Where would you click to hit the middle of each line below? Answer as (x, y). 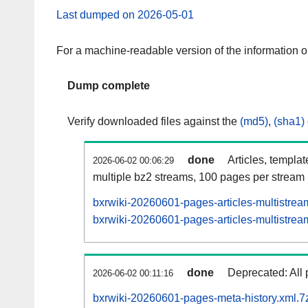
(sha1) (289, 122)
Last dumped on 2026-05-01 (125, 14)
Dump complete (109, 86)
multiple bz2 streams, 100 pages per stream (199, 177)
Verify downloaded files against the (154, 122)
